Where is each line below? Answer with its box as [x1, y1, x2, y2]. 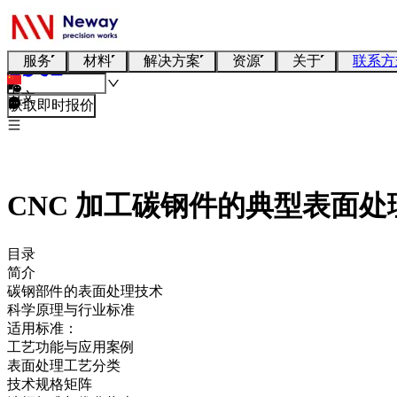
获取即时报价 [9, 97, 94, 113]
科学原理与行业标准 [7, 301, 135, 317]
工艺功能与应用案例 [7, 339, 135, 354]
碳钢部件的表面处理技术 [7, 283, 163, 299]
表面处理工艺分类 [7, 357, 121, 373]
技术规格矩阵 [7, 376, 92, 392]
